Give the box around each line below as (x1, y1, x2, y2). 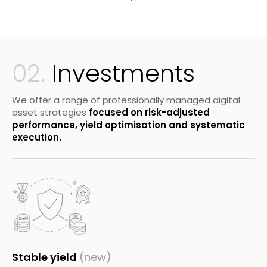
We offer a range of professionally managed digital (12, 94, 240, 107)
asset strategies (12, 106, 89, 119)
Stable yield (12, 250, 79, 265)
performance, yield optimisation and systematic (12, 119, 245, 132)
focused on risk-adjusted (89, 106, 210, 119)
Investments (45, 57, 195, 91)
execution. (12, 131, 61, 144)
